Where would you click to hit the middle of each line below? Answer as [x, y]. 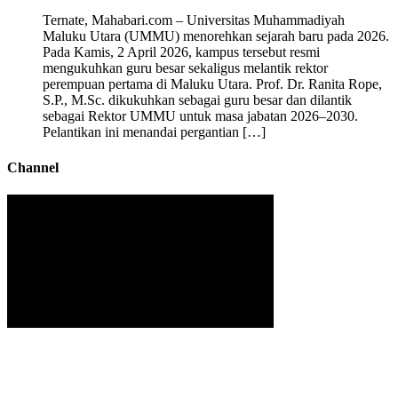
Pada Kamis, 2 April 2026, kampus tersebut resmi [181, 52]
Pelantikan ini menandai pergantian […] [154, 132]
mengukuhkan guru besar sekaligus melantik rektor [185, 68]
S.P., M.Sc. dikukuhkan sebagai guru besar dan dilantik [197, 100]
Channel [33, 167]
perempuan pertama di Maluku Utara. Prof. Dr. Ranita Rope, [212, 84]
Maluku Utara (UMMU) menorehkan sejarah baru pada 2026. [216, 36]
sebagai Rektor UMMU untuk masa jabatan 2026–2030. [200, 116]
